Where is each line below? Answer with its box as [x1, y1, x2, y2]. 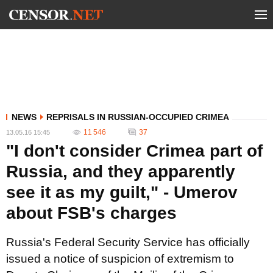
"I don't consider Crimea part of [6, 141, 263, 160]
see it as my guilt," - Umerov [6, 183, 238, 202]
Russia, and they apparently [6, 162, 235, 181]
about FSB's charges [6, 204, 177, 222]
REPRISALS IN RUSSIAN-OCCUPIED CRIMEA [46, 112, 229, 122]
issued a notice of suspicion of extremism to [6, 252, 234, 265]
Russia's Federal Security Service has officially [6, 236, 250, 249]
